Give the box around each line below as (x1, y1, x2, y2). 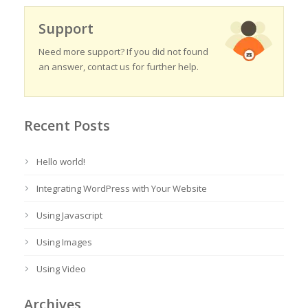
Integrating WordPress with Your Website (36, 182, 207, 195)
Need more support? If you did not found (38, 45, 208, 58)
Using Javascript (36, 209, 102, 221)
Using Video (36, 263, 86, 275)
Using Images (36, 236, 92, 248)
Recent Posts (24, 116, 110, 135)
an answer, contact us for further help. (38, 60, 199, 73)
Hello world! (36, 155, 85, 168)
